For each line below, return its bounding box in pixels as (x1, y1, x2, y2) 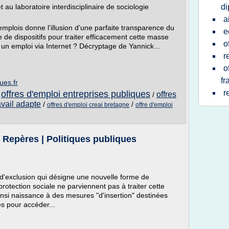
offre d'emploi (135, 101, 173, 108)
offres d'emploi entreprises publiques (1, 89, 150, 99)
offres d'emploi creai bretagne (47, 101, 129, 108)
